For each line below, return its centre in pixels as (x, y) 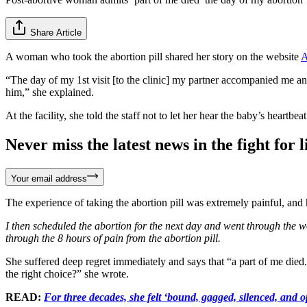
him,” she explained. (50, 92)
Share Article (56, 32)
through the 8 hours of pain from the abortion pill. (113, 238)
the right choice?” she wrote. (67, 273)
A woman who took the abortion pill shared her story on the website (153, 56)
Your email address (49, 178)
